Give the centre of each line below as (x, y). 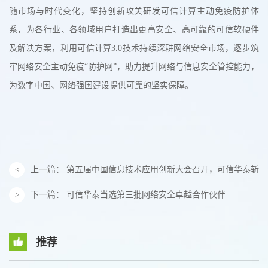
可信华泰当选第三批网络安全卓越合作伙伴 (146, 195)
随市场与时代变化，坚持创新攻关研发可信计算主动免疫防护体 (134, 11)
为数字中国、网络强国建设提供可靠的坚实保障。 (101, 86)
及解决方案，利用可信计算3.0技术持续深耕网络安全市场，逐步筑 (134, 48)
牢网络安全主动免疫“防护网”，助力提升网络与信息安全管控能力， (134, 67)
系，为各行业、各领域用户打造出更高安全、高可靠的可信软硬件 (134, 30)
